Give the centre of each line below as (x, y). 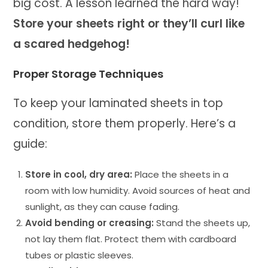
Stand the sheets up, (202, 223)
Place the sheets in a (181, 174)
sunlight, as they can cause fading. (103, 206)
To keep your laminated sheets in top (118, 103)
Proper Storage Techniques (89, 74)
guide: (31, 144)
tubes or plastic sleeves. (80, 255)
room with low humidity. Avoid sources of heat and (138, 190)
